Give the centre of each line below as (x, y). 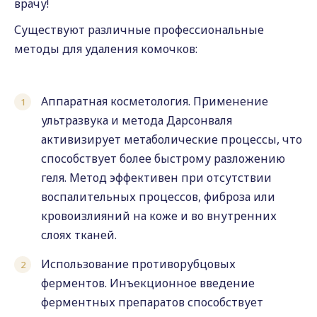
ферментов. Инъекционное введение (148, 283)
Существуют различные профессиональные (139, 30)
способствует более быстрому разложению (163, 158)
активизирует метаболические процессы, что (172, 139)
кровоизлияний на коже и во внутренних (159, 216)
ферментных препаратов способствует (152, 302)
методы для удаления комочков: (106, 49)
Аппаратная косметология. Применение (155, 101)
